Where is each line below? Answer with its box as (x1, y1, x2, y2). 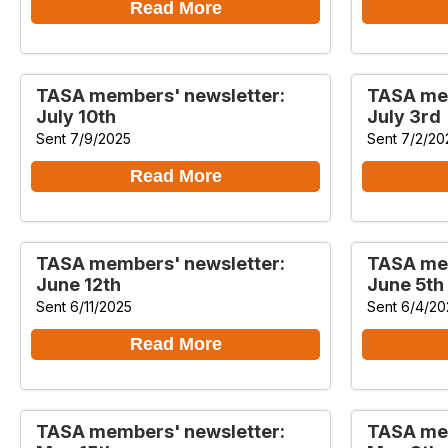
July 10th (36, 105, 116, 127)
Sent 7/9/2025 (36, 129, 131, 147)
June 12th (36, 273, 121, 295)
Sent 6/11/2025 (36, 297, 132, 315)
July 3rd (367, 105, 441, 127)
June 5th (367, 273, 444, 295)
